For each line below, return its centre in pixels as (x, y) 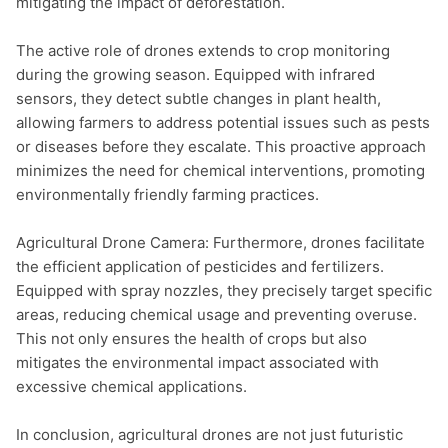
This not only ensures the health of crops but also (191, 338)
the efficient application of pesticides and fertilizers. (200, 266)
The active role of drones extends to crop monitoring (203, 50)
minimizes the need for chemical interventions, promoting (220, 170)
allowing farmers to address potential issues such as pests (223, 122)
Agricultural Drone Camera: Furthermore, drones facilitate (220, 242)
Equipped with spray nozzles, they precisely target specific (224, 290)
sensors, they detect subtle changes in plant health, (198, 98)
